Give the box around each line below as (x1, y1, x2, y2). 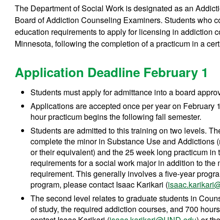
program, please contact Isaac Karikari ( (30, 178, 168, 190)
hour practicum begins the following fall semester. (30, 110, 202, 122)
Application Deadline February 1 (15, 62, 209, 81)
